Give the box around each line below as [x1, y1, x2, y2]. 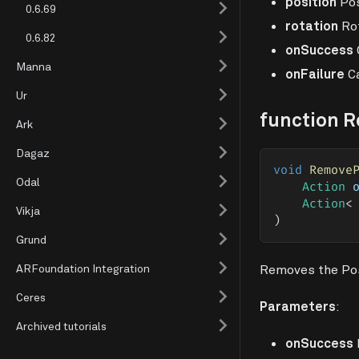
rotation [285, 18, 338, 34]
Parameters [260, 298, 336, 314]
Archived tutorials [16, 318, 107, 333]
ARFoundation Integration [16, 260, 150, 275]
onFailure [285, 66, 345, 82]
